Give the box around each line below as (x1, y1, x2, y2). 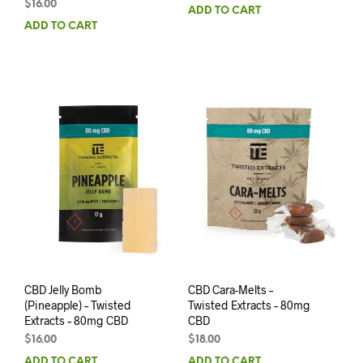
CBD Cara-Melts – (187, 283, 273, 297)
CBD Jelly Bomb (24, 283, 102, 297)
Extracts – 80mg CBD (24, 314, 128, 328)
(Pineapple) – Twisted (24, 298, 131, 313)
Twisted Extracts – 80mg (187, 298, 310, 313)
